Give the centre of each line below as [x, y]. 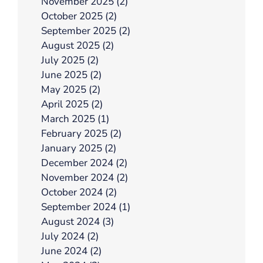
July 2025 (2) [70, 60]
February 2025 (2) [81, 133]
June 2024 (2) [71, 251]
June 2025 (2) [71, 75]
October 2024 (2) [79, 192]
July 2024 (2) [70, 236]
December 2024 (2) [84, 163]
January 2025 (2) [79, 148]
